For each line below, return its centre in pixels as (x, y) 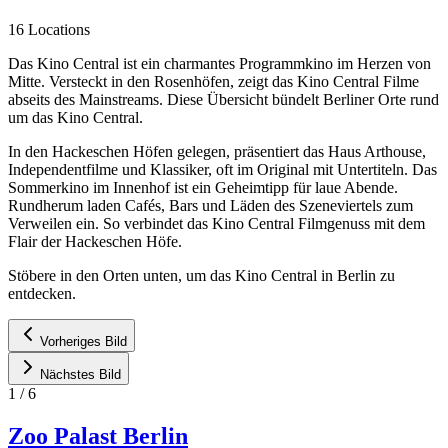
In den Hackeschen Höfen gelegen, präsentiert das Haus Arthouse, (217, 151)
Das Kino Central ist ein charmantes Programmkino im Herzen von (219, 63)
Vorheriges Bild (83, 341)
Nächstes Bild (80, 374)
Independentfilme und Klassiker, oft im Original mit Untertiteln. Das (222, 169)
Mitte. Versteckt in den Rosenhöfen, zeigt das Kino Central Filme (213, 81)
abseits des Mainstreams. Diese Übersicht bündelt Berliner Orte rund (223, 99)
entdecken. (42, 293)
